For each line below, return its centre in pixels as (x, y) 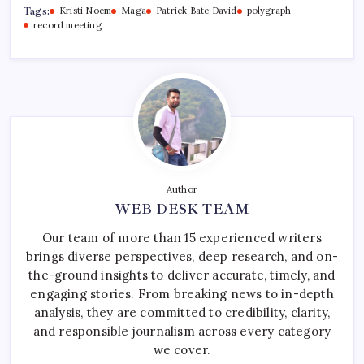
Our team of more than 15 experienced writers (182, 238)
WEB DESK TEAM (182, 209)
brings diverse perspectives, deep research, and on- (182, 256)
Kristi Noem (86, 11)
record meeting (67, 25)
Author (182, 189)
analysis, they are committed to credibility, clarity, (182, 312)
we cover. (182, 350)
